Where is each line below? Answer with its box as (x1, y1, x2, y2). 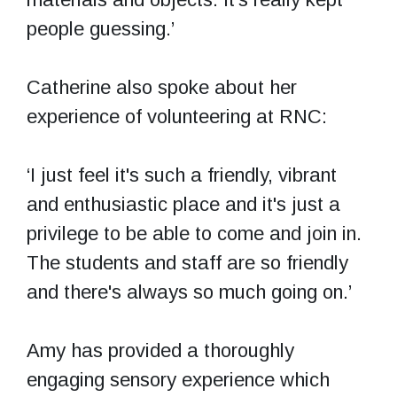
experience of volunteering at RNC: (27, 105, 327, 128)
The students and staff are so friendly (27, 251, 348, 274)
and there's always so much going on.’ (27, 280, 352, 303)
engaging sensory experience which (27, 368, 330, 391)
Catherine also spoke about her (27, 75, 297, 98)
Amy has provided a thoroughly (27, 339, 294, 362)
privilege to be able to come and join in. (27, 222, 362, 245)
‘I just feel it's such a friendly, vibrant (27, 163, 337, 186)
